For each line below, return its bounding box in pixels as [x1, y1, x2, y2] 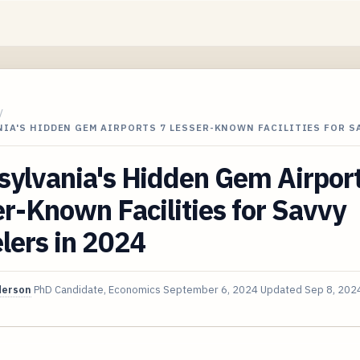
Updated [260, 282, 305, 297]
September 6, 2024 [163, 282, 258, 297]
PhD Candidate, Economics [34, 282, 161, 297]
